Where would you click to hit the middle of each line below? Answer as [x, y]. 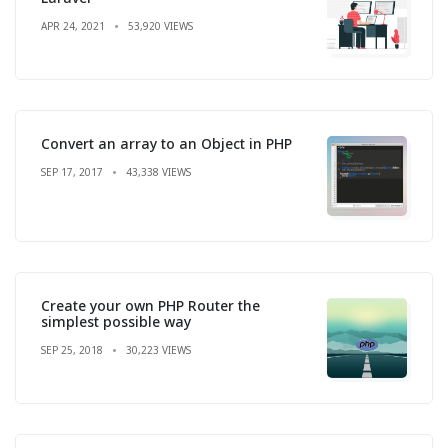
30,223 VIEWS [158, 349]
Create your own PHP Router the [150, 305]
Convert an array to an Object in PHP [166, 143]
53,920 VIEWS [160, 25]
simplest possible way [116, 321]
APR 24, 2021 [73, 25]
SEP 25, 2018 [72, 349]
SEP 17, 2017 [72, 171]
